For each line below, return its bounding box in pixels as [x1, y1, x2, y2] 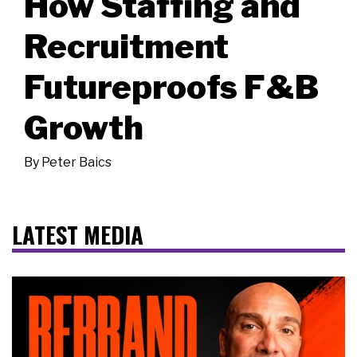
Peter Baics [41, 154, 112, 170]
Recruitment [24, 25, 229, 66]
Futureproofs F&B [24, 66, 319, 107]
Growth [24, 107, 143, 147]
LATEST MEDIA [12, 217, 143, 251]
